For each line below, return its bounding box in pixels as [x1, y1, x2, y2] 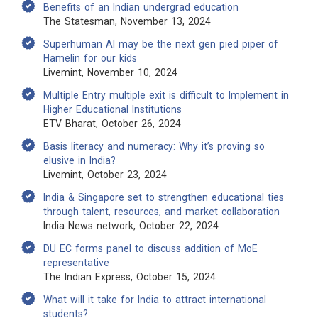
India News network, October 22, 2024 [43, 220, 219, 231]
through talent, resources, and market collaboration [43, 206, 280, 217]
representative [43, 257, 109, 268]
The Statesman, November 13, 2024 [43, 16, 211, 27]
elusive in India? [43, 155, 116, 166]
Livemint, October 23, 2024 [43, 169, 167, 180]
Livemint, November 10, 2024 [43, 67, 177, 78]
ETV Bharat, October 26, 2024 [43, 118, 181, 129]
